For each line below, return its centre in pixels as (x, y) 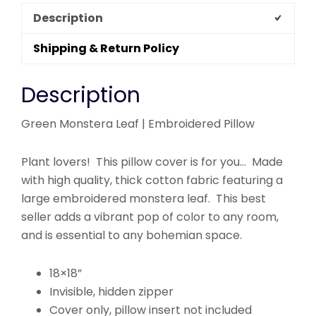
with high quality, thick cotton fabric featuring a (152, 180)
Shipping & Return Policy (106, 48)
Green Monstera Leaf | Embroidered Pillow (139, 123)
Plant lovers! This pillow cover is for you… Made (152, 162)
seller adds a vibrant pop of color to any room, (150, 217)
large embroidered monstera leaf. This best (144, 198)
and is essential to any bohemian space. (132, 235)
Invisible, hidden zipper (111, 291)
